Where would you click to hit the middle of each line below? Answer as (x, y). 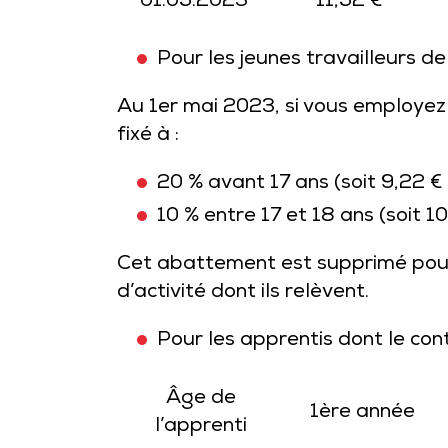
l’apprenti (201, 427)
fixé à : (148, 136)
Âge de (201, 399)
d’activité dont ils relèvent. (243, 293)
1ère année (362, 413)
